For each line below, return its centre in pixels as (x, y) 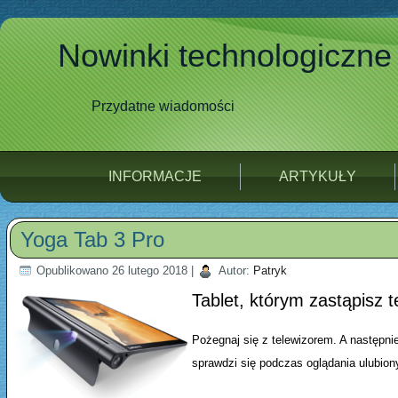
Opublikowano (72, 271)
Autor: (234, 271)
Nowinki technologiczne (224, 56)
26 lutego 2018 (150, 271)
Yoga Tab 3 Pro (92, 239)
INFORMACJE (155, 176)
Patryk (270, 271)
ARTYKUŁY (318, 176)
